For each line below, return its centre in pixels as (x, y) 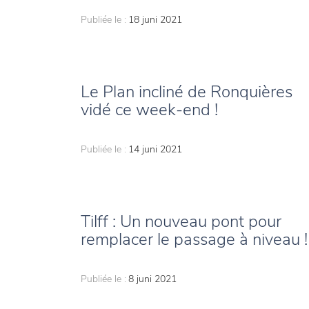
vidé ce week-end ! (149, 110)
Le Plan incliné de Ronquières (187, 92)
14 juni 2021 (155, 150)
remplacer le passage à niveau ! (194, 240)
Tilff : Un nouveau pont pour (181, 222)
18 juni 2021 (155, 20)
